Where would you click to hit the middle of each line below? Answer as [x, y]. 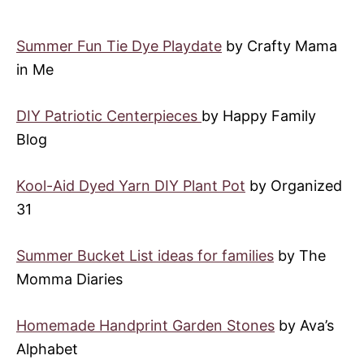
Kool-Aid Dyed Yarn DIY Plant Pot [131, 185]
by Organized [294, 185]
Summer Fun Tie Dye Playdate [119, 45]
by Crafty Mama [279, 45]
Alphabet [47, 349]
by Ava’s [304, 325]
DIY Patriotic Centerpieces [109, 115]
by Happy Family [259, 115]
